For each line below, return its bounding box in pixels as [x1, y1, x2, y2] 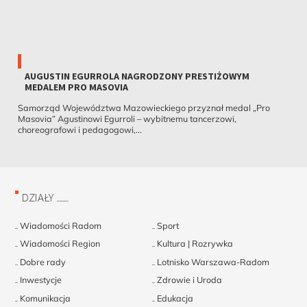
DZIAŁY [22, 190, 54, 206]
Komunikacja [20, 292, 71, 304]
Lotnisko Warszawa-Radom [157, 256, 270, 267]
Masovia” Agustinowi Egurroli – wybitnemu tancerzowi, [17, 113, 236, 125]
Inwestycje [20, 274, 62, 286]
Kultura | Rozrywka [157, 238, 234, 249]
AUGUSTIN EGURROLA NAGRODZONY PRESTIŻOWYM [24, 70, 249, 83]
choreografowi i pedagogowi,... [17, 124, 142, 136]
